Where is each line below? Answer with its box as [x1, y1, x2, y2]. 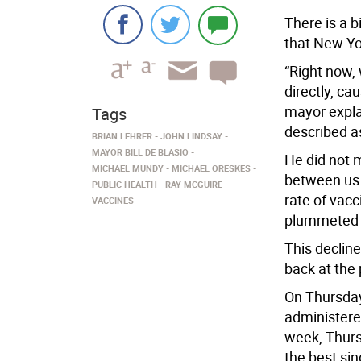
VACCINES [92, 194, 134, 206]
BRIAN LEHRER [92, 130, 152, 142]
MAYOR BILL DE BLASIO [92, 146, 189, 158]
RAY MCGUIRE [165, 178, 222, 190]
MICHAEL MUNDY [92, 162, 164, 174]
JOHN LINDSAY [160, 130, 222, 142]
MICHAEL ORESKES [172, 162, 251, 174]
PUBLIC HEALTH [92, 178, 157, 190]
